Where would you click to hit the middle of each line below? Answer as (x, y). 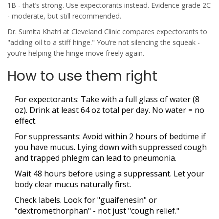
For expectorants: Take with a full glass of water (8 (107, 99)
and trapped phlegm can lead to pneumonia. (96, 158)
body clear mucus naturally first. (73, 185)
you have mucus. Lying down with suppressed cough (111, 147)
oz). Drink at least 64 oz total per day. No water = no (109, 110)
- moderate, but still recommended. (64, 16)
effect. (26, 121)
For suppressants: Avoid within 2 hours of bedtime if (110, 137)
